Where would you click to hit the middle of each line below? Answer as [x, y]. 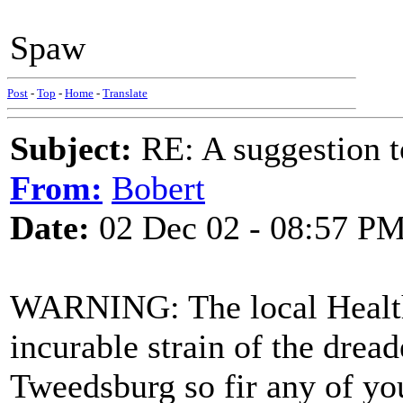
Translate [125, 93]
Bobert [158, 188]
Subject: [71, 148]
